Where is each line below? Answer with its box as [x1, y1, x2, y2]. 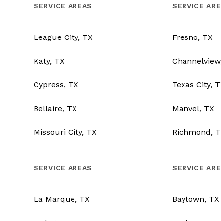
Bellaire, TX [34, 104, 77, 113]
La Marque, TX [34, 194, 90, 204]
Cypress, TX [34, 80, 78, 90]
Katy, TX [34, 56, 65, 66]
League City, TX [34, 33, 93, 42]
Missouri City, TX [34, 127, 97, 137]
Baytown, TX [172, 194, 219, 204]
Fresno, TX [172, 33, 213, 42]
